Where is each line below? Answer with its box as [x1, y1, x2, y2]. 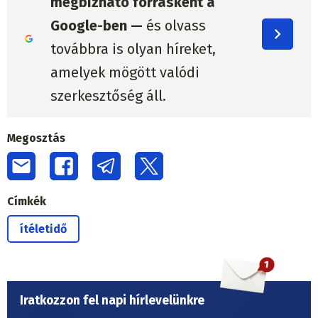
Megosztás [7, 131, 65, 145]
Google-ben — [50, 17, 143, 35]
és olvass [142, 17, 206, 35]
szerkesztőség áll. [50, 87, 166, 105]
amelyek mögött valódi [50, 64, 199, 82]
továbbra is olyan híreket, [50, 40, 216, 58]
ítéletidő [20, 221, 67, 236]
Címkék [7, 194, 46, 208]
